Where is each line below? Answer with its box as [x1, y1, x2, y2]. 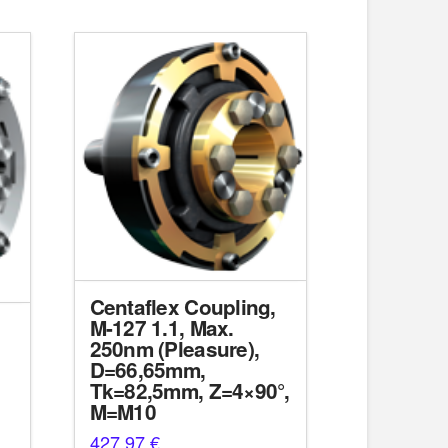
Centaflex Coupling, [89, 292, 276, 322]
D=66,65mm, [89, 355, 206, 385]
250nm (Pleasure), [89, 334, 260, 364]
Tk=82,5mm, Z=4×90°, [89, 376, 290, 406]
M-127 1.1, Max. [89, 313, 234, 343]
